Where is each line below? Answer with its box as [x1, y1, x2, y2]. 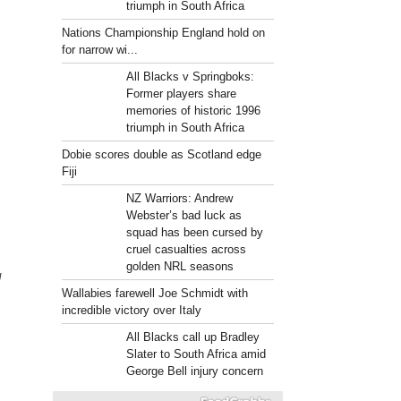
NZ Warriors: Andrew [125, 192, 233, 205]
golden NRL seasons [125, 260, 234, 273]
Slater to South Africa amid [125, 347, 266, 361]
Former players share [125, 87, 236, 100]
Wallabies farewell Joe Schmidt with [62, 286, 249, 300]
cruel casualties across [125, 243, 246, 256]
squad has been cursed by [125, 226, 263, 239]
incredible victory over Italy [62, 303, 202, 317]
